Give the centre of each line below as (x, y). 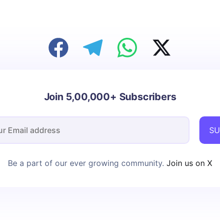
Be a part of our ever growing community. (86, 163)
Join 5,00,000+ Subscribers (110, 97)
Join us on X (188, 163)
